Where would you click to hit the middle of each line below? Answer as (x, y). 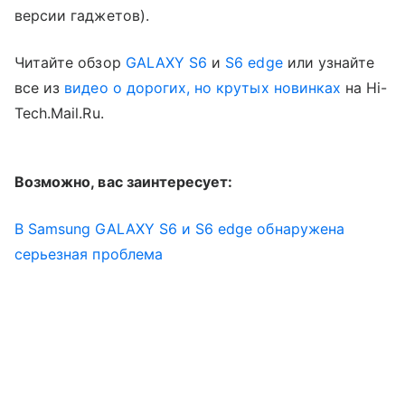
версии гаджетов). (82, 15)
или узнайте (329, 62)
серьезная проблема (89, 254)
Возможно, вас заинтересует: (124, 181)
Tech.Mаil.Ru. (59, 113)
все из (40, 87)
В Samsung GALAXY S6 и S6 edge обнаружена (179, 228)
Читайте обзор (70, 62)
